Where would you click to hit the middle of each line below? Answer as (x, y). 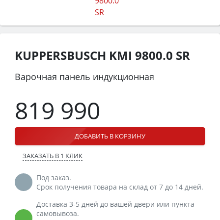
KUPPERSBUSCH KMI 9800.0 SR (102, 55)
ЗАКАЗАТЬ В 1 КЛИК (53, 155)
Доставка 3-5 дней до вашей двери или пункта (115, 204)
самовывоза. (58, 213)
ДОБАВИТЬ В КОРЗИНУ (110, 136)
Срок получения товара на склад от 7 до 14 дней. (120, 187)
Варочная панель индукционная (84, 76)
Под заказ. (54, 177)
